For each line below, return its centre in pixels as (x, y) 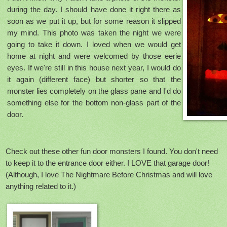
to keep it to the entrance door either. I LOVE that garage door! (107, 163)
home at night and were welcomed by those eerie (94, 56)
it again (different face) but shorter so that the (94, 80)
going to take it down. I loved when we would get (94, 45)
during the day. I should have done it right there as (94, 10)
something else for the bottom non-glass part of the (94, 103)
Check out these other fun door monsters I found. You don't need (112, 152)
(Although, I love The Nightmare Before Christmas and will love (109, 175)
